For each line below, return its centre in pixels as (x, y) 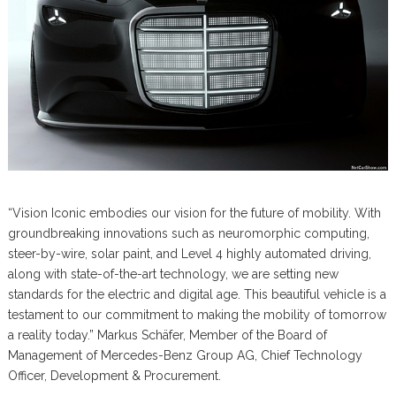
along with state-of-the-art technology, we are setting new (173, 274)
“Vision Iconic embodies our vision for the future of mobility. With (194, 213)
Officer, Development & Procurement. (114, 375)
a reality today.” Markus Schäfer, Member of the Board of (167, 335)
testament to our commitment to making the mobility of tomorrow (197, 314)
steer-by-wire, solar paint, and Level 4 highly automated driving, (189, 253)
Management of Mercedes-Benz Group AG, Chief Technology (185, 355)
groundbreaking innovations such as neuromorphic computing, (188, 233)
